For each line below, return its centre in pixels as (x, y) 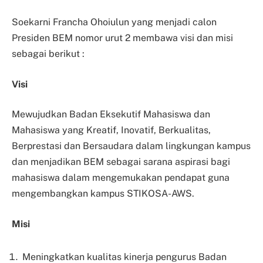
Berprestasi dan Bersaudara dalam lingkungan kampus (131, 146)
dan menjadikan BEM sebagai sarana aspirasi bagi (121, 162)
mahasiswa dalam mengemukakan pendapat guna (121, 178)
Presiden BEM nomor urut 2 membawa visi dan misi (122, 38)
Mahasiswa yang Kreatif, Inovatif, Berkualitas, (111, 130)
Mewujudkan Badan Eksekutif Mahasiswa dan (111, 114)
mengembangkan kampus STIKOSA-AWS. (103, 194)
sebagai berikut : (48, 54)
